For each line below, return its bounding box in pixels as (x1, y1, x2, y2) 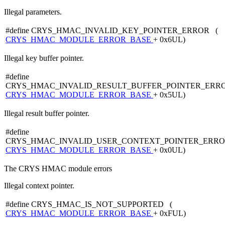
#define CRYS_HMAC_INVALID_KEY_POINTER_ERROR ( (6, 26, 218, 35)
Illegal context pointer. (4, 181, 74, 190)
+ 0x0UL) (153, 145, 185, 154)
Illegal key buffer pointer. (4, 53, 84, 62)
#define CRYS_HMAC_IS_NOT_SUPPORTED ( (6, 199, 172, 208)
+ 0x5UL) (153, 90, 185, 99)
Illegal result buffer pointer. (4, 108, 89, 118)
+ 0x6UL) (153, 35, 185, 44)
